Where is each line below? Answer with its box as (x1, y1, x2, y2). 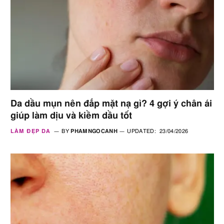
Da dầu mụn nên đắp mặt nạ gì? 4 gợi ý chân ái (10, 99, 212, 108)
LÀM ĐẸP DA (10, 128, 50, 134)
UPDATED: (127, 128, 156, 134)
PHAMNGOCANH (70, 128, 117, 134)
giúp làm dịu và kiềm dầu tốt (10, 111, 132, 120)
